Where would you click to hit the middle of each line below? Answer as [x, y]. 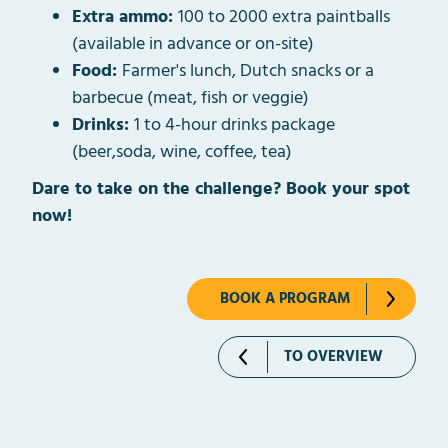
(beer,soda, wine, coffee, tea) [182, 153]
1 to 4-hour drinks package [234, 126]
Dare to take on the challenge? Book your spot [221, 190]
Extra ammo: [125, 18]
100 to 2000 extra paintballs [284, 18]
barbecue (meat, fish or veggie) [190, 99]
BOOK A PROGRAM [285, 299]
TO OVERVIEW [333, 357]
